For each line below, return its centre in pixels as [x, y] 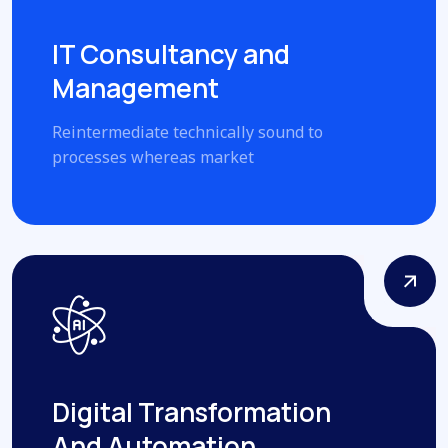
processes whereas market [153, 156]
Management [135, 87]
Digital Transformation [191, 411]
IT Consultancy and [171, 53]
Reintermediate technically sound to [187, 131]
